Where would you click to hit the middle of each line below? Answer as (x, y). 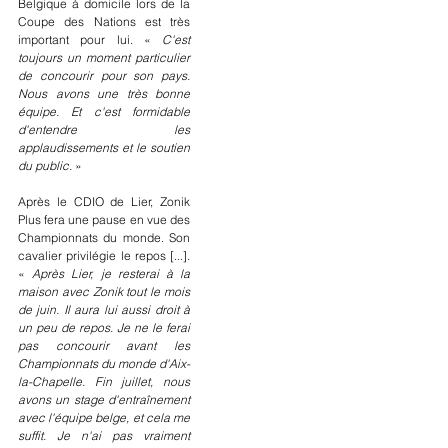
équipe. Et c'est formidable (104, 111)
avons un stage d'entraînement (104, 399)
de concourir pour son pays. (104, 75)
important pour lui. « (84, 39)
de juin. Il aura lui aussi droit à (104, 309)
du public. (45, 165)
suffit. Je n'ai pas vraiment (104, 435)
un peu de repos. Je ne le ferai (104, 327)
